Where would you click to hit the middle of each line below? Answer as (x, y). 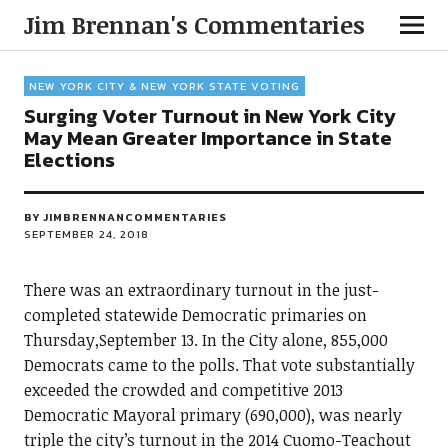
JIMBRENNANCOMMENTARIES (134, 217)
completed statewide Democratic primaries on (195, 315)
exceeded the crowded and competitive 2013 (183, 390)
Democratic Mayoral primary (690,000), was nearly (212, 415)
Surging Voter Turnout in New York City (209, 116)
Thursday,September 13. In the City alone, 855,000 (205, 340)
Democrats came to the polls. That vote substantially (219, 365)
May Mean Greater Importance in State (207, 138)
